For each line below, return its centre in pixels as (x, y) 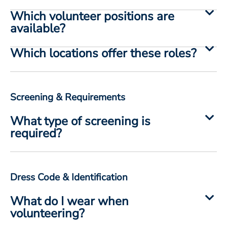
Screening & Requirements (68, 97)
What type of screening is (80, 121)
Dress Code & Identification (69, 177)
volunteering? (47, 213)
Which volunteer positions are (92, 16)
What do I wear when (69, 201)
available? (38, 28)
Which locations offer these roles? (103, 53)
